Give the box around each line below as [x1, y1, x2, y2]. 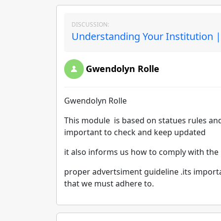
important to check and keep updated [64, 127, 206, 138]
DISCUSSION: [72, 20, 109, 29]
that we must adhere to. [64, 178, 154, 189]
